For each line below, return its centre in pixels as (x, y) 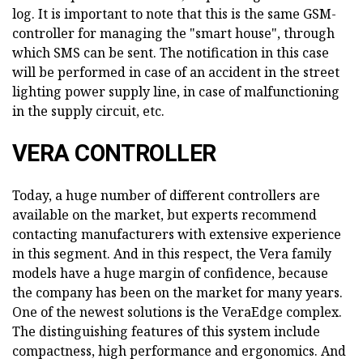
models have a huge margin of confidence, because (170, 273)
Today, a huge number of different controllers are (166, 196)
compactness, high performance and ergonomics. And (179, 351)
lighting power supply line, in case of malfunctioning (176, 92)
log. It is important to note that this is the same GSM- (174, 14)
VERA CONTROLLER (114, 154)
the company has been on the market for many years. (177, 293)
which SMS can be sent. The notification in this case (171, 53)
